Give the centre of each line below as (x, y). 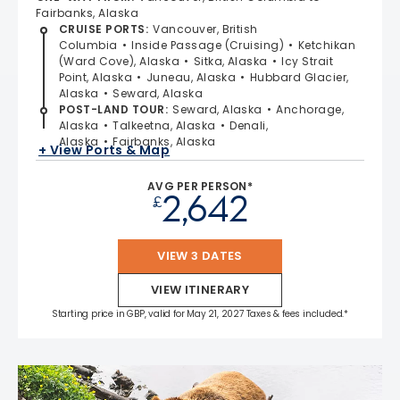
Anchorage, (310, 109)
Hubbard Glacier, (299, 77)
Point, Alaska (96, 77)
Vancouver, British (205, 29)
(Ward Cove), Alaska (120, 61)
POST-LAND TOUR (112, 109)
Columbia (88, 45)
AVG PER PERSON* (200, 186)
